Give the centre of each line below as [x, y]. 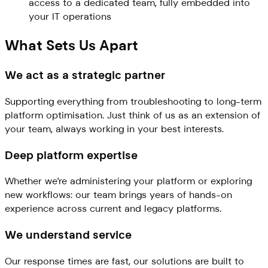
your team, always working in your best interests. [114, 129]
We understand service [68, 235]
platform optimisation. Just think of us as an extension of [133, 115]
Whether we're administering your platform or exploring [128, 181]
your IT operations [70, 17]
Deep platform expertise [71, 155]
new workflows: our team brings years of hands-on [118, 195]
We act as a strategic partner [85, 75]
